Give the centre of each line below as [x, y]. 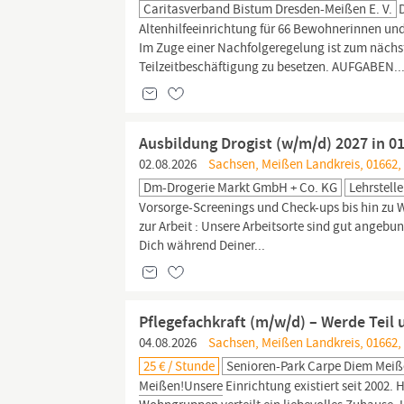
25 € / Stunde [179, 366]
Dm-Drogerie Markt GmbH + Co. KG [241, 188]
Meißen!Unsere [181, 386]
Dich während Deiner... [202, 245]
